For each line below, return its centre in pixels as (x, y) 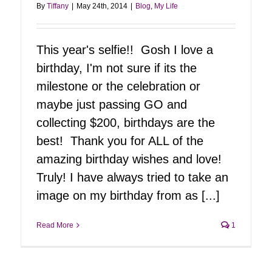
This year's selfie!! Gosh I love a (125, 49)
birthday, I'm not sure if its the (117, 68)
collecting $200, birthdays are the (126, 122)
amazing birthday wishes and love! (131, 159)
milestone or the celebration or (118, 86)
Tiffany (58, 6)
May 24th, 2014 (102, 6)
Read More (55, 225)
